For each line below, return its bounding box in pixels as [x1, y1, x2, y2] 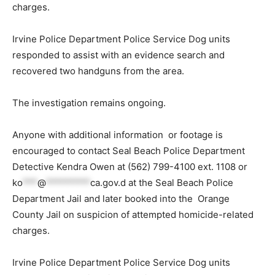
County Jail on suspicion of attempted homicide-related [12, 208, 254, 220]
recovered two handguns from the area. [12, 64, 187, 77]
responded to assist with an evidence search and [12, 48, 225, 61]
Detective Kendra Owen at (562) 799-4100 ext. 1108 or [12, 160, 250, 172]
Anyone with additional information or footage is [12, 128, 223, 141]
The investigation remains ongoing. [12, 96, 168, 109]
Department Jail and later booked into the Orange [12, 192, 230, 204]
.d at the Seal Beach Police [118, 176, 233, 188]
